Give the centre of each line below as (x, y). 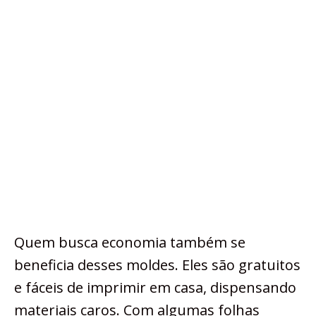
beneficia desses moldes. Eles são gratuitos (157, 265)
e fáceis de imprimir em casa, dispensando (155, 287)
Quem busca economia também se (130, 242)
